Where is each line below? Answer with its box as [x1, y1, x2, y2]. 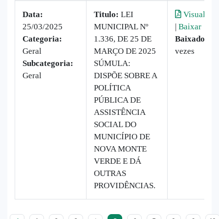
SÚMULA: [94, 58, 131, 68]
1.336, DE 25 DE [94, 34, 152, 44]
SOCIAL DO [94, 119, 136, 129]
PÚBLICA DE [94, 95, 141, 105]
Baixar [178, 22, 201, 31]
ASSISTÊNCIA [94, 107, 145, 117]
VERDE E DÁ [94, 156, 141, 166]
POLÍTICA [94, 83, 131, 92]
